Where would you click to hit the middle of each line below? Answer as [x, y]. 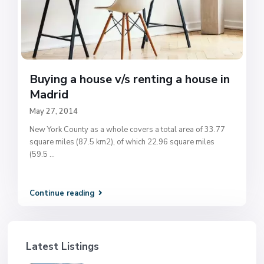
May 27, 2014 [54, 111]
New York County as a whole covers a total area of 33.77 [128, 129]
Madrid [49, 94]
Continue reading [62, 194]
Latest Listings [63, 247]
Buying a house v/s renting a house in [130, 79]
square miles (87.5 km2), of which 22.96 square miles [122, 142]
